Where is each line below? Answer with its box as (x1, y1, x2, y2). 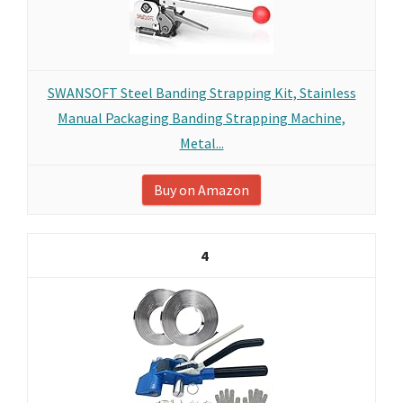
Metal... (179, 134, 224, 152)
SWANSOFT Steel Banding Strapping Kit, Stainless (47, 84, 356, 102)
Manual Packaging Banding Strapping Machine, (58, 109, 345, 127)
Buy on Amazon (154, 181, 249, 199)
